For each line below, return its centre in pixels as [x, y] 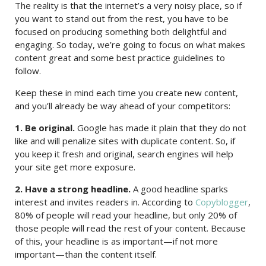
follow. [28, 71]
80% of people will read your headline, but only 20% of [126, 215]
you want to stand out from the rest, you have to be [122, 18]
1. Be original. [45, 128]
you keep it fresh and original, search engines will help [124, 154]
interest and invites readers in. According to [105, 202]
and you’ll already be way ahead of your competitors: [123, 106]
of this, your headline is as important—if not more [116, 241]
